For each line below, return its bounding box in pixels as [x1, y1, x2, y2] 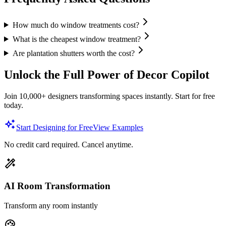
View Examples [93, 123, 143, 132]
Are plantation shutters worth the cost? [12, 48, 135, 58]
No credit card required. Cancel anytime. [4, 140, 133, 149]
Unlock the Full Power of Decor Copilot [4, 68, 209, 81]
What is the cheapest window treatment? [12, 34, 141, 43]
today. [4, 100, 23, 109]
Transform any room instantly [4, 201, 98, 210]
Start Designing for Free [16, 123, 93, 132]
